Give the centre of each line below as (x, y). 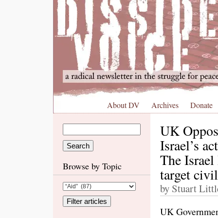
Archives (165, 105)
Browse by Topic (92, 166)
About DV (123, 105)
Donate (201, 105)
